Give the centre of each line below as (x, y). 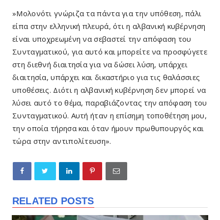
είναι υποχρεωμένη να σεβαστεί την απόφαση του (102, 39)
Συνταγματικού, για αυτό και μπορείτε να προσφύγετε (110, 52)
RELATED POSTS (53, 201)
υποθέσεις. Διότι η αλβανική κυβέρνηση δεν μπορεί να (109, 90)
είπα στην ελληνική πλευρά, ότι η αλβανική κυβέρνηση (109, 26)
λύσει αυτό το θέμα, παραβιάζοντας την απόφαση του (110, 103)
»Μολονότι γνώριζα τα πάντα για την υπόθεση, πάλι (107, 14)
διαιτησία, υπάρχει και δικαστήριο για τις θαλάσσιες (106, 77)
